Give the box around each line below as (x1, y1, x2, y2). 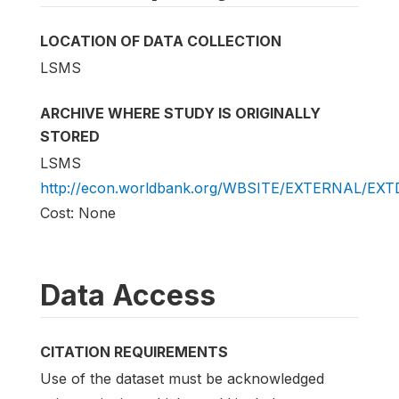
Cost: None (40, 203, 116, 222)
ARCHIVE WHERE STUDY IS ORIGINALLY (40, 103, 321, 122)
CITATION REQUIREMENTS (40, 342, 228, 361)
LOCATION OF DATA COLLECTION (40, 31, 281, 50)
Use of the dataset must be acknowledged (40, 370, 324, 388)
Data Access (40, 277, 216, 313)
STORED (40, 126, 100, 145)
